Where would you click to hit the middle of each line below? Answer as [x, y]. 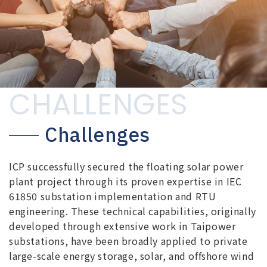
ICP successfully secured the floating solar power [126, 166]
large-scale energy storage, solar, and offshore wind [132, 255]
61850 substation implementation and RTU [113, 196]
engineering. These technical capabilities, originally [133, 211]
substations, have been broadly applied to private [128, 240]
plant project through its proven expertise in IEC [125, 181]
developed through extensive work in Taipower [122, 226]
